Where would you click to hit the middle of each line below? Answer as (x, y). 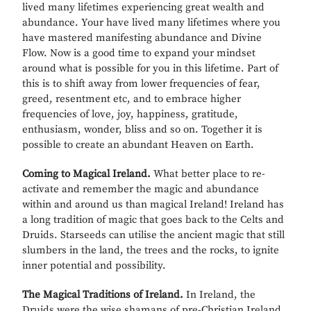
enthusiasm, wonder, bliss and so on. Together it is (143, 130)
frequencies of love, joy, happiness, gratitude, (131, 115)
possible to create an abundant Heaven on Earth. (138, 145)
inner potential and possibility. (94, 266)
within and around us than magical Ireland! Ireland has (153, 205)
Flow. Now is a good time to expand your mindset (139, 53)
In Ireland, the (220, 295)
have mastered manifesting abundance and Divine (142, 38)
